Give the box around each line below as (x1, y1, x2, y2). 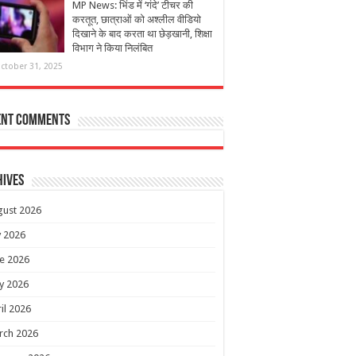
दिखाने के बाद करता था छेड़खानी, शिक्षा (72, 28, 212, 41)
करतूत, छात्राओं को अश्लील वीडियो (72, 14, 201, 26)
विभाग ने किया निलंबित (72, 42, 153, 55)
